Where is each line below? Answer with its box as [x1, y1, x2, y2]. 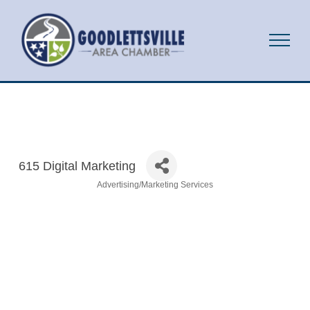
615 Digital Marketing [19, 158, 136, 173]
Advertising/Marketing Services [97, 180, 213, 190]
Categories [18, 192, 84, 207]
